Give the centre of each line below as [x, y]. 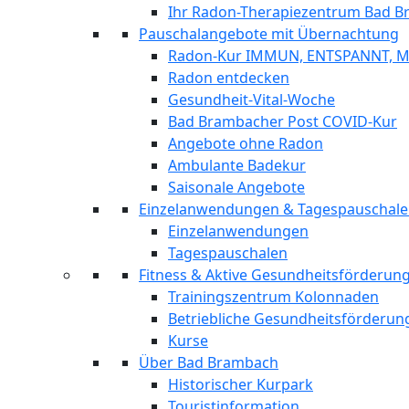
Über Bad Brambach [209, 362]
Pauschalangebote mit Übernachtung [269, 34]
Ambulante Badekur [237, 165]
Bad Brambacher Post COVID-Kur [283, 121]
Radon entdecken [229, 78]
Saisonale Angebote [236, 187]
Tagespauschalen [228, 253]
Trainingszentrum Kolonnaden [273, 297]
